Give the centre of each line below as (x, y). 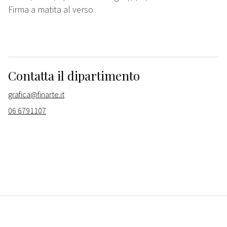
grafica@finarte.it (36, 94)
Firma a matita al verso (52, 10)
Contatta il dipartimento (74, 76)
